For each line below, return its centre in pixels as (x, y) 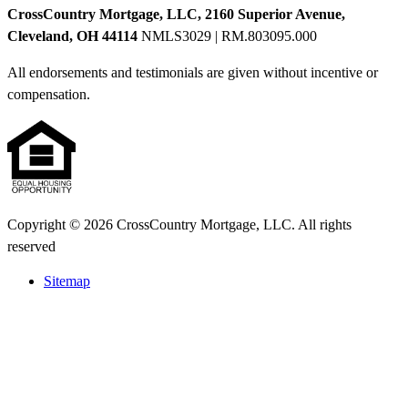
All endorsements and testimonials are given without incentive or (193, 72)
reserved (31, 246)
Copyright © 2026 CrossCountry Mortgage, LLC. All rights (179, 224)
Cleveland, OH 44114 (72, 36)
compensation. (49, 94)
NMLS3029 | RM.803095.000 (227, 36)
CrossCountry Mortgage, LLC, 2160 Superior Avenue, (176, 14)
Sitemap (67, 280)
